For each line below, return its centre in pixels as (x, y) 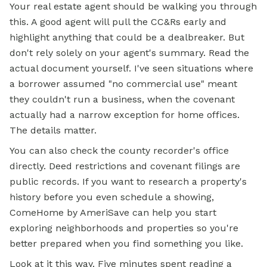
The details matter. (53, 130)
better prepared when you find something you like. (126, 243)
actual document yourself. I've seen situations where (131, 68)
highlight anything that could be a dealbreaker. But (127, 37)
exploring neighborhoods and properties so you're (124, 228)
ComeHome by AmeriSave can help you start (113, 212)
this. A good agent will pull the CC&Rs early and (118, 22)
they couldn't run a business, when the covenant (122, 99)
